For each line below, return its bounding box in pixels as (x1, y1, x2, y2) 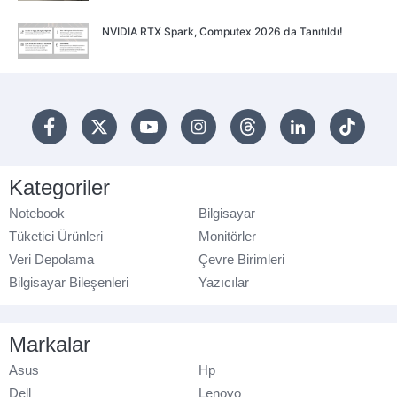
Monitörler (198, 228, 256, 244)
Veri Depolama (9, 251, 94, 267)
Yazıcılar (198, 274, 249, 290)
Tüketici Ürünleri (9, 228, 103, 244)
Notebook (9, 205, 65, 221)
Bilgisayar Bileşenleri (9, 274, 128, 290)
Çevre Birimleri (198, 251, 284, 267)
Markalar (9, 331, 90, 356)
